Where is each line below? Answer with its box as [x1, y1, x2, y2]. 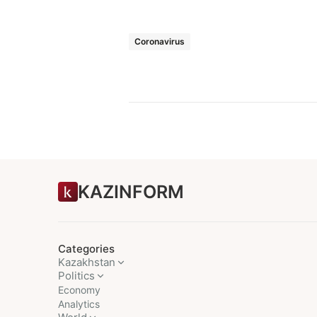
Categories [58, 242, 115, 256]
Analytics [58, 298, 100, 311]
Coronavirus [134, 36, 185, 47]
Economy [58, 284, 100, 296]
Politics [58, 269, 95, 283]
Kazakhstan [58, 255, 115, 270]
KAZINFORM [78, 180, 184, 202]
